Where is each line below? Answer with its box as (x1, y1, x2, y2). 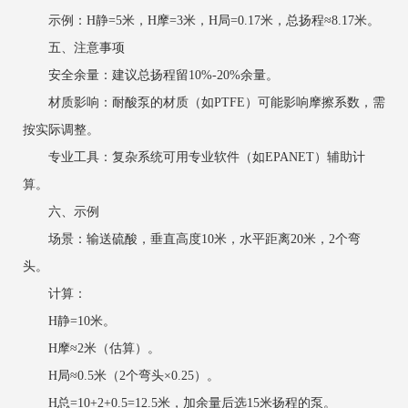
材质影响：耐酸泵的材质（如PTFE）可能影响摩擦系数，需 (23, 95, 385, 109)
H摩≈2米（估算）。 (23, 341, 160, 355)
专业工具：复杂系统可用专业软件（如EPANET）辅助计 (23, 149, 365, 164)
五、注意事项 (23, 40, 125, 55)
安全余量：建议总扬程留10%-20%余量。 (23, 67, 279, 82)
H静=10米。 (23, 313, 116, 328)
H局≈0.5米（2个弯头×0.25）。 (23, 368, 219, 382)
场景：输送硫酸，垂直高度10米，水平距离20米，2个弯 (23, 231, 361, 246)
